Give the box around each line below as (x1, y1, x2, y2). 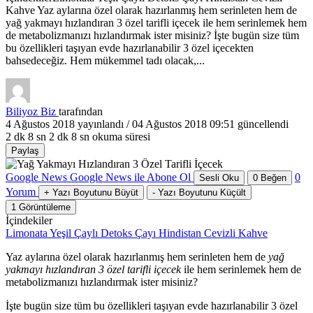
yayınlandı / (75, 117, 132, 130)
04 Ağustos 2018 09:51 (132, 117, 235, 130)
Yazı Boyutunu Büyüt (52, 187, 138, 198)
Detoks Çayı (101, 226, 159, 239)
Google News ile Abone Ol (70, 170, 191, 183)
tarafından (59, 105, 103, 117)
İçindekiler (6, 214, 52, 226)
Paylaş (11, 145, 39, 156)
